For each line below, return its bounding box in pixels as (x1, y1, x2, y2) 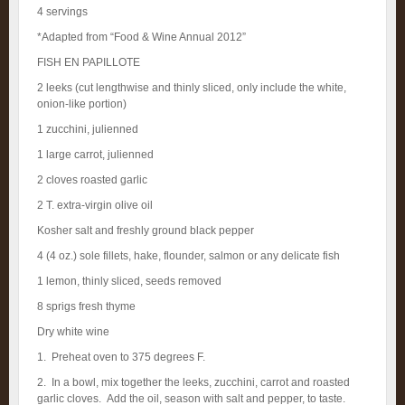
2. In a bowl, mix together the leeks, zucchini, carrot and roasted (37, 376, 350, 389)
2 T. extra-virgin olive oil (37, 199, 153, 212)
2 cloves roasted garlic (37, 174, 147, 186)
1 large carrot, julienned (37, 148, 154, 161)
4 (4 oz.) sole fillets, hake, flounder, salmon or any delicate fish (37, 250, 340, 262)
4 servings (37, 5, 88, 18)
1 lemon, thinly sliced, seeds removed (37, 275, 221, 287)
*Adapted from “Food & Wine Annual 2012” (37, 31, 246, 43)
